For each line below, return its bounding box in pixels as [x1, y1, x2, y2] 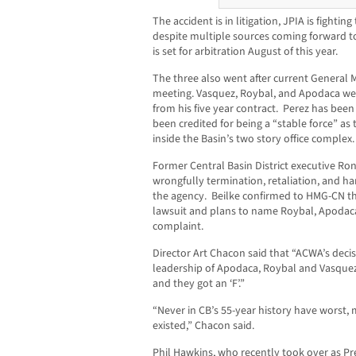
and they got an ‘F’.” [153, 276, 245, 292]
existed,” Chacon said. [153, 318, 254, 335]
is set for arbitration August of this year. [153, 44, 338, 60]
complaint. [153, 219, 203, 235]
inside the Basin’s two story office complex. [153, 131, 354, 148]
